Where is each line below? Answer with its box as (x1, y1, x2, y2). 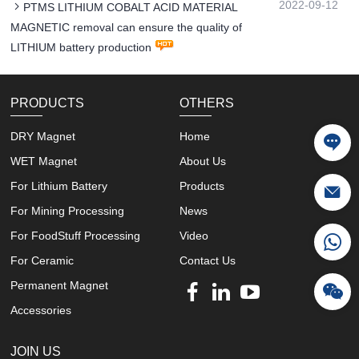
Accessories (10, 304, 72, 317)
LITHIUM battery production (10, 41, 152, 54)
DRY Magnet (10, 130, 76, 143)
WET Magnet (10, 155, 78, 168)
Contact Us (179, 254, 236, 268)
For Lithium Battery (10, 179, 108, 193)
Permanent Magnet (10, 279, 109, 292)
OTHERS (179, 96, 234, 111)
